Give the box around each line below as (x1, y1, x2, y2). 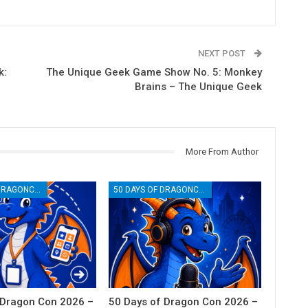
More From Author (185, 146, 258, 157)
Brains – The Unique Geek (134, 80, 262, 93)
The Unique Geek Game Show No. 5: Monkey (45, 65, 262, 78)
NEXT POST (197, 47, 247, 58)
